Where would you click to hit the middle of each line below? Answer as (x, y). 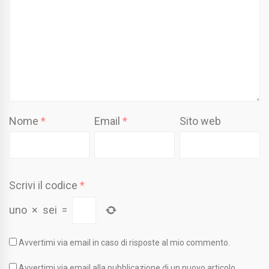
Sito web (201, 121)
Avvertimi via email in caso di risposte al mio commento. (124, 242)
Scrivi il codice (43, 185)
